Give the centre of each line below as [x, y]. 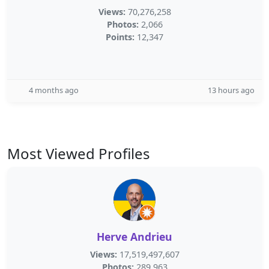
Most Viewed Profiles [79, 153]
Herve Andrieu [134, 237]
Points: [120, 37]
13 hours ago [231, 90]
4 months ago [54, 90]
